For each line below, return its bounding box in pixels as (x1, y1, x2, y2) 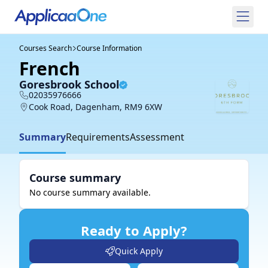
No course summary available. (29, 187, 151, 198)
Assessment (130, 130, 184, 144)
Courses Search (19, 43, 72, 53)
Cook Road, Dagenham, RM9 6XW (29, 101, 162, 112)
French (19, 56, 80, 81)
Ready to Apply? (81, 221, 187, 239)
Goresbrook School (19, 77, 119, 92)
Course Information (76, 43, 142, 53)
